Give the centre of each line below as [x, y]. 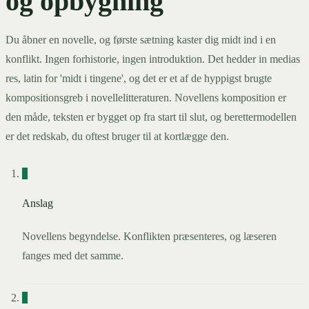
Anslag [38, 203]
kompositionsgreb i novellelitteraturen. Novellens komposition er [146, 98]
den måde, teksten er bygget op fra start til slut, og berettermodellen [151, 117]
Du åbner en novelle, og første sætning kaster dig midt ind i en [141, 40]
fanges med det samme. [73, 256]
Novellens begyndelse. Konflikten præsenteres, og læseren [149, 237]
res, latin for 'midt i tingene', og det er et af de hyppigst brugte [139, 79]
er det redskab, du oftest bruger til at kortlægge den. [117, 137]
